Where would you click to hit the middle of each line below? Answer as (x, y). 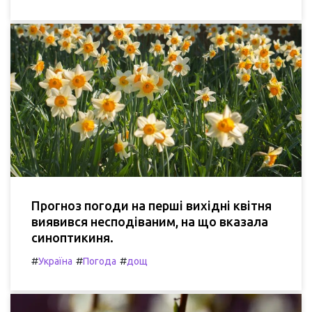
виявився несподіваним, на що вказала (150, 221)
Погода (100, 261)
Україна (55, 261)
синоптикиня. (72, 237)
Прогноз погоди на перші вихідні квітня (151, 205)
